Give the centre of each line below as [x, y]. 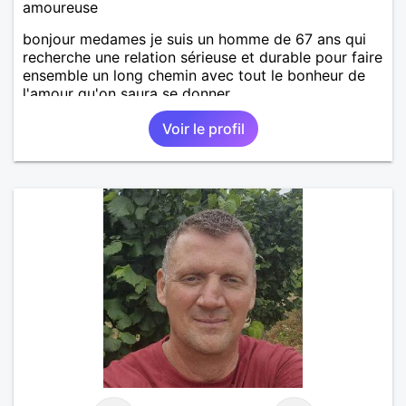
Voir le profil [203, 128]
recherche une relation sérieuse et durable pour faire [203, 57]
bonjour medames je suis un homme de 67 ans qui [194, 39]
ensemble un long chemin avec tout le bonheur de [194, 75]
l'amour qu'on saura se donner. [128, 93]
